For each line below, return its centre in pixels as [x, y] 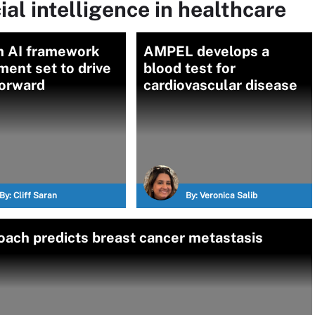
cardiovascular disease [220, 85]
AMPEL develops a [206, 51]
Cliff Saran [35, 195]
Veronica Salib [229, 195]
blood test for [189, 68]
